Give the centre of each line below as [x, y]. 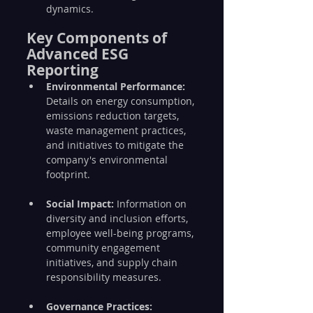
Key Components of [99, 38]
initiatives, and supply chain [113, 262]
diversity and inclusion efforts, [118, 218]
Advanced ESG [79, 54]
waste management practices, [117, 130]
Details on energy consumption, [122, 101]
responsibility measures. [104, 277]
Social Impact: [80, 204]
